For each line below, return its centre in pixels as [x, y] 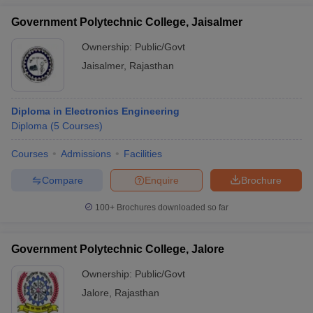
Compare [62, 180]
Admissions [86, 154]
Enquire [162, 180]
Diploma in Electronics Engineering [95, 111]
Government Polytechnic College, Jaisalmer [127, 22]
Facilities [143, 154]
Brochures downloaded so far [172, 208]
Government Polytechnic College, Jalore [118, 249]
